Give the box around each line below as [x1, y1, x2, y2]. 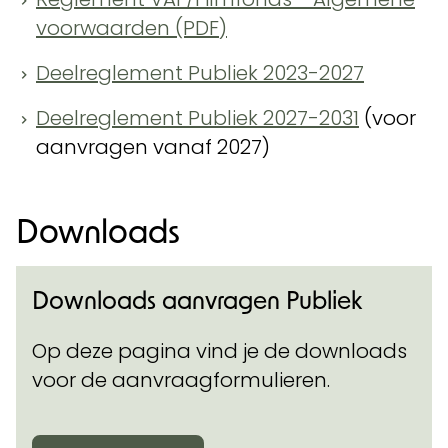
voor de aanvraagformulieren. [32, 366, 330, 394]
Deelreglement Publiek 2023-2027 [36, 59, 364, 87]
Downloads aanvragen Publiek [32, 285, 362, 314]
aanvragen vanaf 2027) [36, 133, 270, 161]
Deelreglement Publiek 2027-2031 [36, 104, 359, 132]
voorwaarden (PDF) [36, 14, 227, 42]
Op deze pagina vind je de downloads [32, 337, 407, 365]
